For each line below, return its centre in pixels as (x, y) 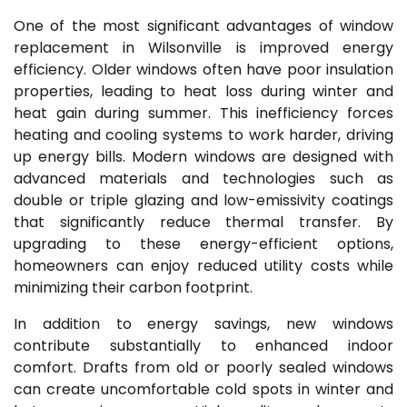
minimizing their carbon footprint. (133, 287)
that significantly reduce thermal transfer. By (203, 222)
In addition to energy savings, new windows (203, 323)
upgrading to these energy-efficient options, (203, 243)
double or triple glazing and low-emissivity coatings (203, 200)
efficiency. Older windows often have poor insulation (203, 69)
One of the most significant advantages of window (203, 25)
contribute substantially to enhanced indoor (203, 345)
